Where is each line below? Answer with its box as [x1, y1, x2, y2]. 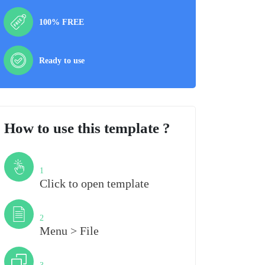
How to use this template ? [4, 120, 170, 136]
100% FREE [39, 17, 84, 27]
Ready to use [39, 56, 85, 65]
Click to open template [40, 177, 149, 190]
